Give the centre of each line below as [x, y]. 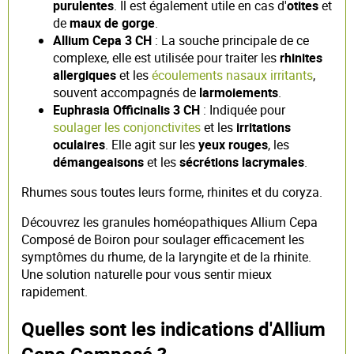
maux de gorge [112, 23]
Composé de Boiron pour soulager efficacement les [163, 239]
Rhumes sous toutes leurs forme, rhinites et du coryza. [172, 192]
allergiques [85, 75]
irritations [264, 127]
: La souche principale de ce [230, 40]
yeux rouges [233, 144]
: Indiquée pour [243, 109]
